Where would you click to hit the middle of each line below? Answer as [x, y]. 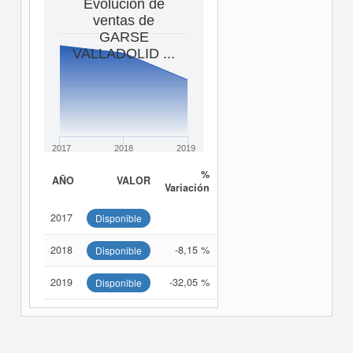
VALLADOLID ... [123, 54]
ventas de [123, 20]
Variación [187, 188]
